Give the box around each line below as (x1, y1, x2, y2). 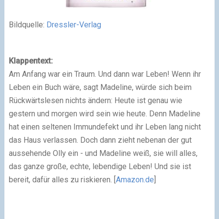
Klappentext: (8, 56, 53, 66)
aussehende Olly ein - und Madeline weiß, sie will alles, (8, 148, 197, 158)
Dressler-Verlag (46, 20, 101, 29)
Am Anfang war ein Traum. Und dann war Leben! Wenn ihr (8, 69, 201, 79)
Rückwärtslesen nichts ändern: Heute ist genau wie (8, 95, 182, 105)
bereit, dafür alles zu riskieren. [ (8, 175, 116, 184)
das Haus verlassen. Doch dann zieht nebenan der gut (8, 135, 192, 145)
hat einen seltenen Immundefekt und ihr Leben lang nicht (8, 122, 201, 131)
